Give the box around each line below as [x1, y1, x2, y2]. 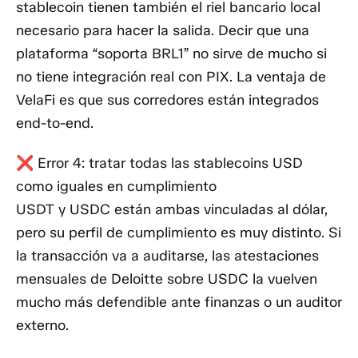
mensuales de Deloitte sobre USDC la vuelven [16, 270, 317, 288]
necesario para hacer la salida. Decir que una [16, 21, 309, 39]
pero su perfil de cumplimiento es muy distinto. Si [16, 224, 341, 242]
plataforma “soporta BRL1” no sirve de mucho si [16, 44, 327, 62]
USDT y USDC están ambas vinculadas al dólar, [16, 201, 328, 219]
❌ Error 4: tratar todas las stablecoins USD [16, 154, 303, 173]
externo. [16, 316, 69, 335]
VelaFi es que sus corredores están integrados [16, 90, 319, 109]
